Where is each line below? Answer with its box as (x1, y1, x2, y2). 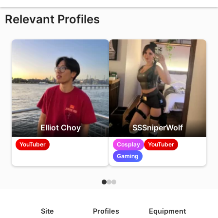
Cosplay (117, 140, 140, 148)
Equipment (149, 206, 186, 215)
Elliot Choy (40, 122, 81, 132)
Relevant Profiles (5, 12, 100, 26)
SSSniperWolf (132, 122, 183, 132)
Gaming (117, 152, 139, 160)
